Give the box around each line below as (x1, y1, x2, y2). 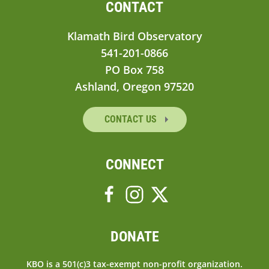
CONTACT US (104, 113, 159, 125)
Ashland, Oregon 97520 (75, 79, 194, 94)
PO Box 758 (105, 62, 164, 77)
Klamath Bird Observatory (67, 28, 202, 43)
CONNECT (105, 156, 164, 173)
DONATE (110, 228, 159, 245)
